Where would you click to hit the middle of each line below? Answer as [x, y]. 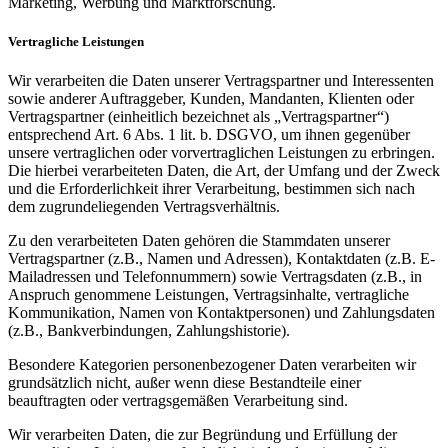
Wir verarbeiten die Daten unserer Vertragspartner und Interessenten [221, 81]
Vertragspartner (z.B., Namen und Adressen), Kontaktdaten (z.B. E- [221, 259]
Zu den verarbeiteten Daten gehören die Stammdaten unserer [199, 241]
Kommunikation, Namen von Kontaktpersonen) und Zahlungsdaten [221, 313]
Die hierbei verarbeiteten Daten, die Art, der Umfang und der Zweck [224, 171]
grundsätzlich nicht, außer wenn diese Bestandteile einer [184, 383]
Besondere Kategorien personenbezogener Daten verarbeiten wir [212, 365]
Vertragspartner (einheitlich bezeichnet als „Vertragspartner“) [198, 117]
